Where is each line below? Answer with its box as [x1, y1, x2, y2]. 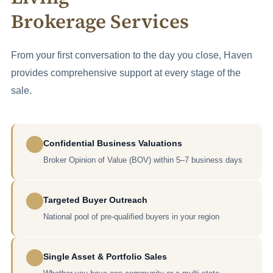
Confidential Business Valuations [43, 138, 182, 148]
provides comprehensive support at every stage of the [11, 68, 241, 78]
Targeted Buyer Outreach [43, 195, 147, 205]
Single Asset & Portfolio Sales [43, 252, 167, 261]
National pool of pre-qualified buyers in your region [43, 212, 219, 221]
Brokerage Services [11, 9, 189, 35]
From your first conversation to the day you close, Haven [11, 50, 252, 60]
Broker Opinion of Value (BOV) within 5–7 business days [43, 155, 243, 165]
